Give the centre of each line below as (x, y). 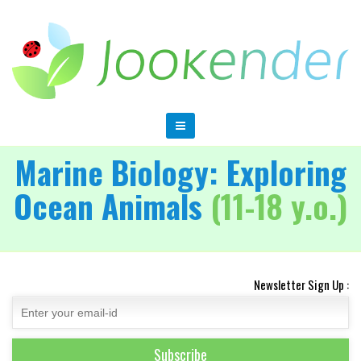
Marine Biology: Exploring (180, 172)
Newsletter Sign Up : (301, 285)
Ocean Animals (112, 206)
